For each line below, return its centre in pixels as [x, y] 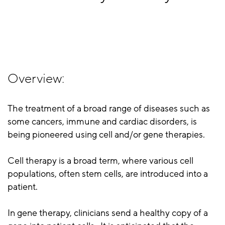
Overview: [36, 79]
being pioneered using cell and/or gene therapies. [106, 135]
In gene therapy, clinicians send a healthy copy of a [108, 213]
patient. [23, 187]
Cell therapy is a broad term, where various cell [100, 161]
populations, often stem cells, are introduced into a [108, 174]
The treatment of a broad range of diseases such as [109, 109]
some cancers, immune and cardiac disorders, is [102, 122]
